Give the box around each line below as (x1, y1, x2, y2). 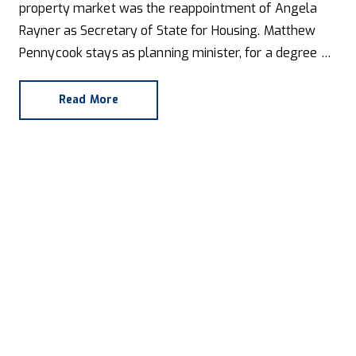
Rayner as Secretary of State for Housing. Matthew (19, 21, 316, 39)
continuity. (19, 66, 79, 83)
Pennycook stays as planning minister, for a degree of (19, 44, 333, 61)
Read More (58, 91, 119, 107)
